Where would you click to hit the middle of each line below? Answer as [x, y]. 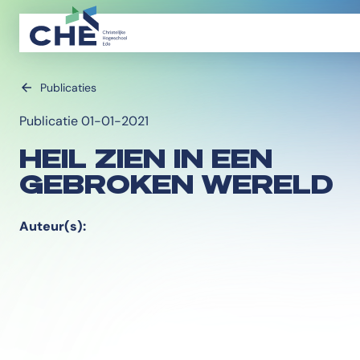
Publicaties [68, 88]
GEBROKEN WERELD [176, 183]
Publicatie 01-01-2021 [84, 121]
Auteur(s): [53, 226]
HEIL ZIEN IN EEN [146, 157]
